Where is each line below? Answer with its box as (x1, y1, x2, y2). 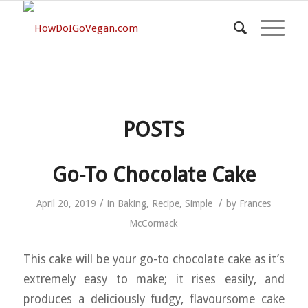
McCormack (129, 218, 179, 229)
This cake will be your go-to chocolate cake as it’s (23, 252, 285, 266)
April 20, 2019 (36, 198, 97, 209)
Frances (239, 198, 272, 209)
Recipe (152, 198, 180, 209)
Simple (185, 198, 213, 209)
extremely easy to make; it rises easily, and (23, 272, 285, 286)
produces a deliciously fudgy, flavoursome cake (23, 291, 285, 306)
